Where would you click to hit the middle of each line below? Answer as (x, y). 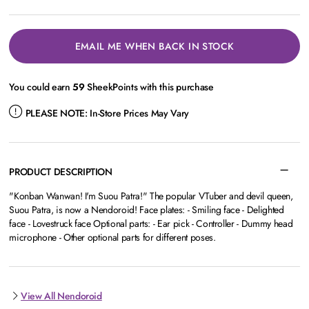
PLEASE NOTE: (56, 113)
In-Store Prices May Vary (138, 113)
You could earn (41, 87)
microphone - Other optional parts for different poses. (112, 237)
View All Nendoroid (61, 296)
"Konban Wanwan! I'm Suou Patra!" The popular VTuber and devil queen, (151, 196)
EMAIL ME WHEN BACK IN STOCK (154, 46)
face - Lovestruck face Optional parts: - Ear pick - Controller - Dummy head (151, 223)
